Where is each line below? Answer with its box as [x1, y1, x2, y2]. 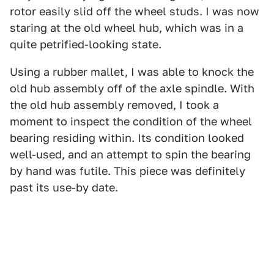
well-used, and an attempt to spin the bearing [10, 148, 251, 161]
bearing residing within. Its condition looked [10, 131, 244, 144]
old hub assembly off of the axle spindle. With [10, 82, 254, 95]
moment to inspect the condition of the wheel [10, 115, 252, 128]
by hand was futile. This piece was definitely [10, 165, 245, 177]
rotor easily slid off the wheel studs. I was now [10, 5, 259, 18]
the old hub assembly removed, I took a [10, 98, 219, 111]
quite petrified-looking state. [10, 38, 161, 51]
